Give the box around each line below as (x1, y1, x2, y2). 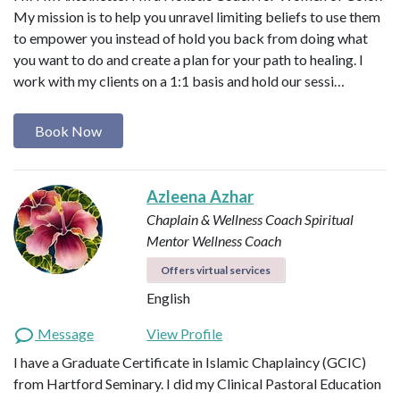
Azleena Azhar (146, 186, 254, 206)
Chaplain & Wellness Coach (146, 210, 303, 228)
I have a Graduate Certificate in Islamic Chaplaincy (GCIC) (13, 353, 366, 371)
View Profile (146, 324, 223, 342)
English (146, 288, 191, 306)
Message (35, 324, 94, 342)
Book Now (35, 121, 102, 139)
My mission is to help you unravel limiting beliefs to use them (13, 8, 380, 26)
